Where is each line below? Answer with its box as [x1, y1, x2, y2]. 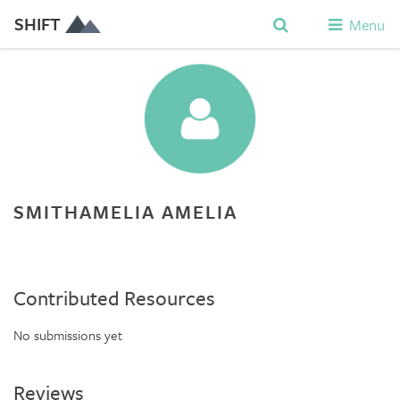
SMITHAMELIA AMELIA [13, 198, 237, 225]
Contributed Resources [13, 283, 215, 312]
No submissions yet [13, 325, 122, 345]
